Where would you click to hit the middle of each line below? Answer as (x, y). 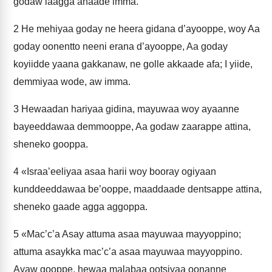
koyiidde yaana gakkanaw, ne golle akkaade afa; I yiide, (133, 64)
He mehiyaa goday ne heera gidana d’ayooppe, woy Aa (139, 29)
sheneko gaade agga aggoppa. (80, 207)
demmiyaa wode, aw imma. (72, 82)
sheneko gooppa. (51, 144)
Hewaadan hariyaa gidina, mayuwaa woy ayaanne (129, 109)
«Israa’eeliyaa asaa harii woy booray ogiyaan (117, 172)
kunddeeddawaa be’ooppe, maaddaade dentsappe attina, (138, 189)
